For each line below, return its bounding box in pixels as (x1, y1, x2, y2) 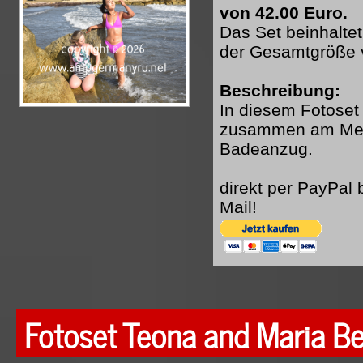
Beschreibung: (220, 81, 340, 100)
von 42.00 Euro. (220, 3, 348, 22)
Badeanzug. (220, 139, 313, 158)
